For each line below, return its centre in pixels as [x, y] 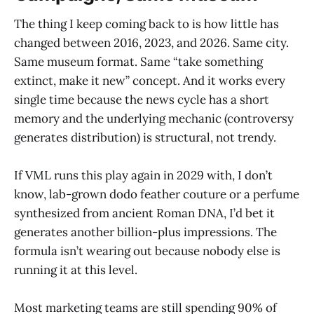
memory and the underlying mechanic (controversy [154, 118]
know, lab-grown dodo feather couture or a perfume [157, 194]
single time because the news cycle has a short [142, 99]
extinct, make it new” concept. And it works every [150, 80]
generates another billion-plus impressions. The [145, 232]
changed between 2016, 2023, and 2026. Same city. [151, 42]
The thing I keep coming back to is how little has [146, 23]
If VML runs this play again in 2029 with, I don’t [143, 175]
